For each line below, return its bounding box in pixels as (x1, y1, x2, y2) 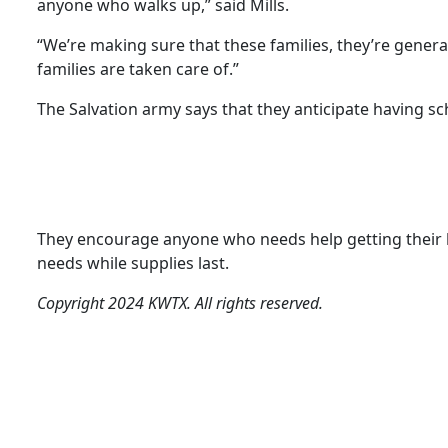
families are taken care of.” (37, 57, 239, 80)
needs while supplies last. (37, 251, 229, 274)
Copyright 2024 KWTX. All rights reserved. (37, 291, 323, 314)
